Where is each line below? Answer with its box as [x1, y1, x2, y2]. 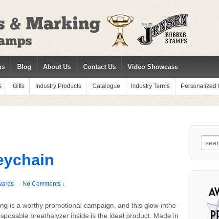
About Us [43, 63, 71, 70]
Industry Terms [131, 83, 170, 89]
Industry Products [35, 83, 82, 89]
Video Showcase [127, 63, 178, 70]
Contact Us [83, 63, 116, 70]
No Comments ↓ [22, 180, 65, 188]
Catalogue [92, 83, 120, 89]
